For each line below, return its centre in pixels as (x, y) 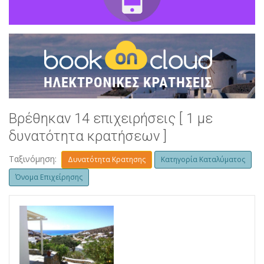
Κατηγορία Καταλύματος (203, 160)
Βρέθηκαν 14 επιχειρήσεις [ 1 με (111, 119)
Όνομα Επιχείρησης (49, 177)
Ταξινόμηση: (35, 159)
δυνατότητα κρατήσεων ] (88, 136)
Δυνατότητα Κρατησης (107, 160)
